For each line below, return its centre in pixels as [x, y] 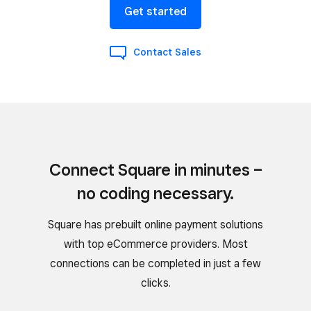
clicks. [155, 283]
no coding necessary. [155, 193]
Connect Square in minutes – [155, 169]
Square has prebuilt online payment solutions [155, 224]
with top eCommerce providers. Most [155, 244]
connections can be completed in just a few [155, 263]
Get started [155, 11]
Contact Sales [167, 52]
